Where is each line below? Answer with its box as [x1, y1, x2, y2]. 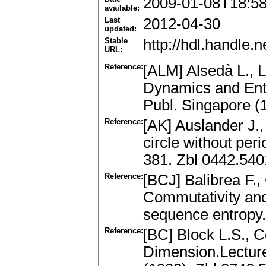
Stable [104, 36, 128, 46]
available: [104, 4, 140, 13]
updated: [104, 24, 137, 34]
